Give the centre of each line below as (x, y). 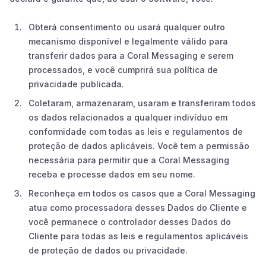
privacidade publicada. (76, 84)
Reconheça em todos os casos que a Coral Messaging (142, 193)
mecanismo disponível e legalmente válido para (128, 41)
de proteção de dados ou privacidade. (108, 250)
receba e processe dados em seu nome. (112, 174)
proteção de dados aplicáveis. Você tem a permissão (139, 145)
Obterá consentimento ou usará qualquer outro (127, 27)
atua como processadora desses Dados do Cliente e (138, 207)
